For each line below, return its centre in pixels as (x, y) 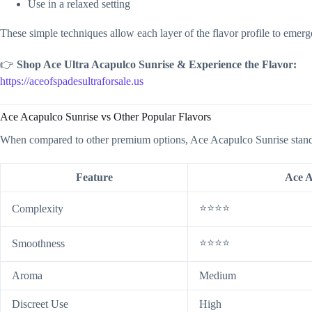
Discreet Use (40, 304)
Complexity (38, 208)
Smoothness (38, 243)
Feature (94, 177)
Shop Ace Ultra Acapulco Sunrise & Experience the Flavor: (157, 64)
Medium (218, 275)
